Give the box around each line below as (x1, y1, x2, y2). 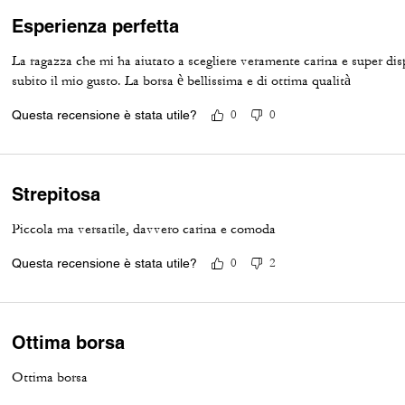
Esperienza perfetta (12, 15, 180, 37)
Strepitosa (12, 184, 101, 205)
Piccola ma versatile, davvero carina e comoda (12, 221, 277, 238)
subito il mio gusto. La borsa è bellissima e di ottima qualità (12, 72, 352, 89)
